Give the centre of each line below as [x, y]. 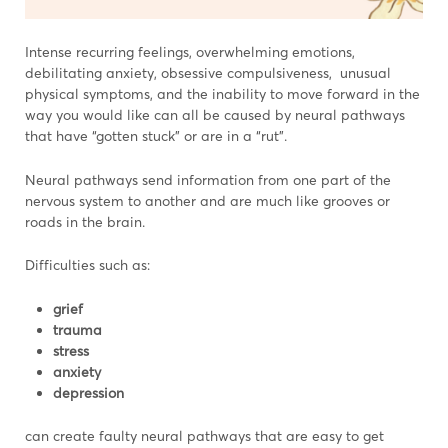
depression [88, 392]
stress [71, 350]
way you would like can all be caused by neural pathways [215, 115]
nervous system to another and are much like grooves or [207, 200]
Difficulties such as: [87, 265]
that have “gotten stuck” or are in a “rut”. [156, 136]
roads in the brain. [85, 221]
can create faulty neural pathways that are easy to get [204, 435]
